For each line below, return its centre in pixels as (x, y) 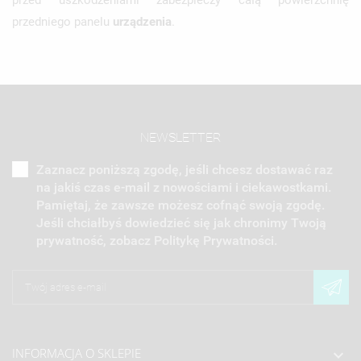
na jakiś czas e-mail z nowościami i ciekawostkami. (184, 187)
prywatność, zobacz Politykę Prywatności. (157, 240)
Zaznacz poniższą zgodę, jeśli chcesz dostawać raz (185, 169)
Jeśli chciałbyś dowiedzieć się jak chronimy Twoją (181, 222)
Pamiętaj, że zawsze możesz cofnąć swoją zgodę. (180, 205)
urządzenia (142, 21)
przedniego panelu (62, 21)
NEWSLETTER (180, 137)
